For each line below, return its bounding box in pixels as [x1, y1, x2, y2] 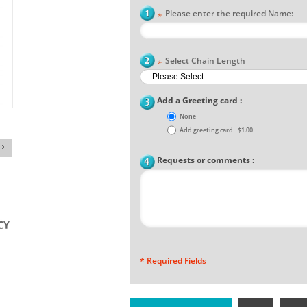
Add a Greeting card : [157, 95, 242, 106]
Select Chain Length [165, 55, 245, 66]
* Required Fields [140, 255, 206, 267]
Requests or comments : [157, 154, 254, 166]
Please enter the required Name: [165, 8, 293, 19]
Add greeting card [180, 125, 235, 135]
